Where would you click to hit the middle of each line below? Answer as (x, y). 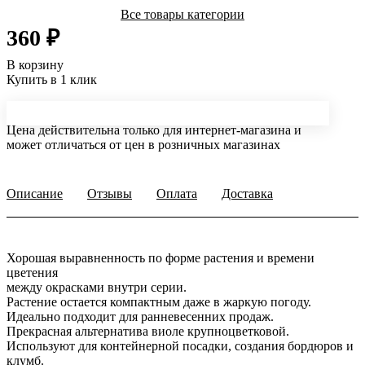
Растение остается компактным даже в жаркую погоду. (159, 302)
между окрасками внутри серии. (97, 288)
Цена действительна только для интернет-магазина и (154, 130)
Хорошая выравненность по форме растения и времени (161, 258)
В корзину (35, 65)
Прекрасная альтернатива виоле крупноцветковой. (148, 332)
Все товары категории (182, 15)
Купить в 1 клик (52, 80)
